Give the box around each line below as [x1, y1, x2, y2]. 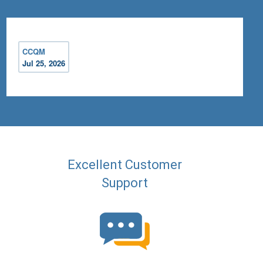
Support [102, 176, 149, 191]
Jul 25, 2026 [22, 58, 66, 69]
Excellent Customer [68, 157, 183, 173]
